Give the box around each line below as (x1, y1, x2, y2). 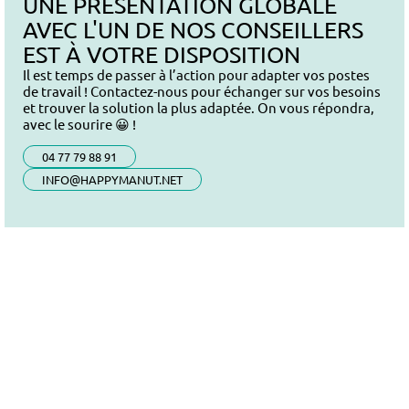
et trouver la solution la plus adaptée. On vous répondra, (23, 98, 374, 116)
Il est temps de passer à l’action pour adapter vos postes (23, 65, 370, 83)
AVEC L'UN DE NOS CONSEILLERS (23, 15, 363, 44)
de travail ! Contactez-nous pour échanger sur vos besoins (23, 81, 381, 100)
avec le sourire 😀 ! (23, 114, 136, 132)
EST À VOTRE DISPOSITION (23, 39, 300, 68)
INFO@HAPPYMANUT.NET (42, 172, 183, 188)
